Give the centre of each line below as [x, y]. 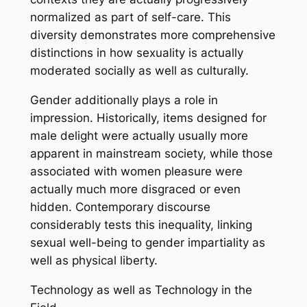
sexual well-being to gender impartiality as [147, 243]
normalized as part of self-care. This [130, 17]
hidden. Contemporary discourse [120, 207]
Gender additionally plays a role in [124, 100]
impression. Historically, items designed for [148, 118]
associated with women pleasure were [136, 172]
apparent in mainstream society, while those [151, 154]
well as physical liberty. [94, 261]
